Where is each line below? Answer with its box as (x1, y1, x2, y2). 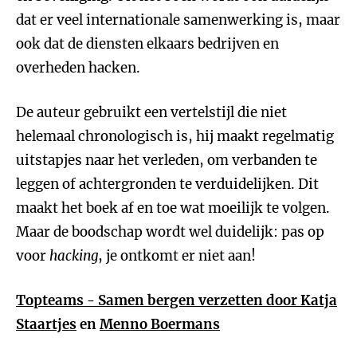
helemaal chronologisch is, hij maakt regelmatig (16, 127, 334, 145)
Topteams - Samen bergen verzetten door (16, 292, 300, 309)
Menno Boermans (100, 316, 220, 333)
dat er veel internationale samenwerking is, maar (16, 11, 340, 29)
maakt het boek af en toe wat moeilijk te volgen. (16, 199, 330, 217)
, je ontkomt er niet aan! (98, 247, 256, 265)
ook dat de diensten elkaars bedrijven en (16, 35, 279, 53)
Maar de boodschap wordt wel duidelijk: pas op (16, 223, 324, 241)
